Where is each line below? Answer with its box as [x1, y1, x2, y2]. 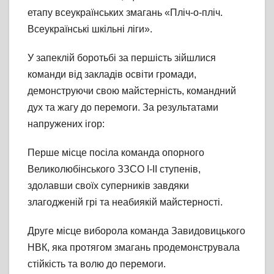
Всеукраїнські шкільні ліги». [28, 23, 152, 34]
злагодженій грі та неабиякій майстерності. [28, 196, 223, 207]
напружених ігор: [28, 118, 105, 129]
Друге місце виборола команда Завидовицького [28, 225, 245, 236]
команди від [28, 68, 84, 80]
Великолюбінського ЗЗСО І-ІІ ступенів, [28, 163, 201, 174]
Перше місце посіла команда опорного [28, 147, 204, 158]
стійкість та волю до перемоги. [28, 258, 166, 269]
